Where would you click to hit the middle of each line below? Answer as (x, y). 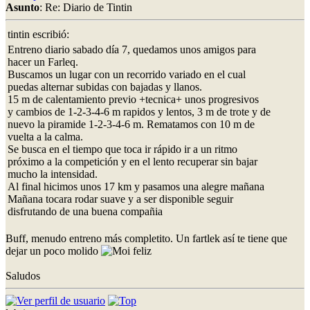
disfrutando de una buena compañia (85, 211)
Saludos (23, 275)
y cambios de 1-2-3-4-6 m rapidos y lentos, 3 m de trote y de (139, 111)
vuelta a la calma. (45, 136)
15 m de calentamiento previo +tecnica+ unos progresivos (133, 99)
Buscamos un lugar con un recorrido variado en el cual (127, 74)
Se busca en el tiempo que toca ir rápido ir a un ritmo (122, 149)
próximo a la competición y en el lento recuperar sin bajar (133, 161)
